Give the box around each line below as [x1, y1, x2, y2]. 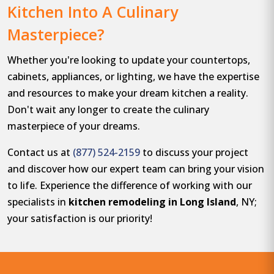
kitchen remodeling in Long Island [68, 195, 236, 209]
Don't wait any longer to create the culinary [7, 103, 209, 117]
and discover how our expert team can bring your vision [7, 162, 264, 176]
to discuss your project [140, 146, 248, 160]
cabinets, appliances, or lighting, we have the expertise [7, 70, 259, 84]
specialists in [7, 195, 68, 209]
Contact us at [7, 146, 73, 160]
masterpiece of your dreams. [7, 119, 140, 133]
